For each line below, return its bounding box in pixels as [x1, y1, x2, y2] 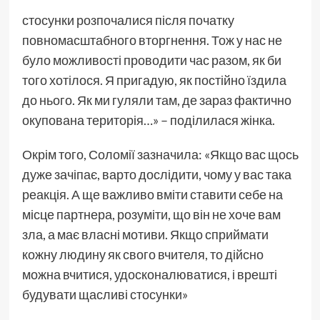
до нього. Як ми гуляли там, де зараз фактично [21, 92, 291, 109]
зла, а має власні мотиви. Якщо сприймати [21, 226, 269, 243]
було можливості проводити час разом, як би [21, 52, 281, 69]
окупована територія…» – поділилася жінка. [21, 112, 279, 129]
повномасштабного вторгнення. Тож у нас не [21, 32, 282, 49]
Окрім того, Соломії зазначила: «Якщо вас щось [21, 146, 299, 163]
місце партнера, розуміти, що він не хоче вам [21, 206, 281, 223]
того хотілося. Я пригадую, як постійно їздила [21, 72, 286, 89]
